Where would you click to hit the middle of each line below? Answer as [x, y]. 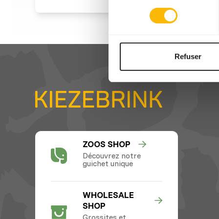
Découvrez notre [111, 155]
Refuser [188, 56]
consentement [131, 8]
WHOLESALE [108, 195]
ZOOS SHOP [106, 144]
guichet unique [108, 163]
